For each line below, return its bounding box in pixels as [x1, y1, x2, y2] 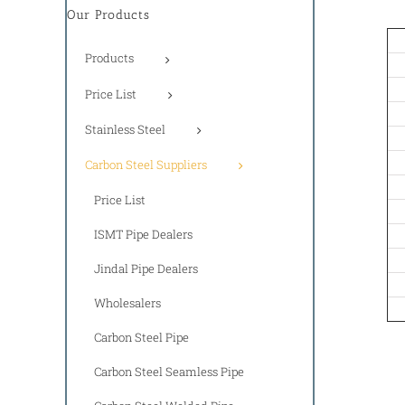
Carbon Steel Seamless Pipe [94, 363, 244, 380]
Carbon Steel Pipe [94, 328, 189, 345]
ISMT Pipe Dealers [94, 225, 193, 242]
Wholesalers [94, 294, 161, 311]
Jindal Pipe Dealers [94, 259, 198, 277]
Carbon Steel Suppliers [85, 155, 207, 173]
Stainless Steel [85, 120, 165, 137]
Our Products [67, 6, 150, 23]
